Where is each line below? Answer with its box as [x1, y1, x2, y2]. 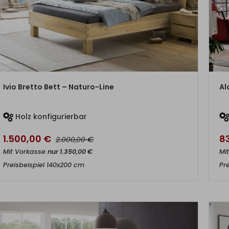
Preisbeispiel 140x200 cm [3, 161, 84, 169]
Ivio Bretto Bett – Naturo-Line [3, 82, 114, 92]
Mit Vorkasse [3, 147, 48, 156]
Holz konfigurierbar [13, 111, 87, 122]
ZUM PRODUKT [69, 77, 122, 86]
